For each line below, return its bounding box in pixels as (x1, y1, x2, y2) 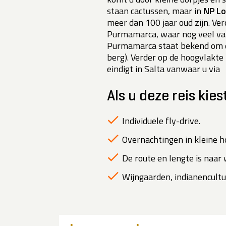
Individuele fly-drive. (122, 114, 200, 128)
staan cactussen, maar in (107, 4, 203, 18)
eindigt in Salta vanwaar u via (107, 62, 220, 76)
